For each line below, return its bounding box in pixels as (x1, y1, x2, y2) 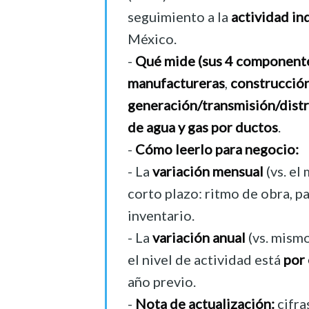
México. (128, 30, 177, 48)
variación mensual (152, 163, 263, 180)
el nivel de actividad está (128, 251, 283, 268)
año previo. (128, 273, 196, 290)
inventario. (128, 207, 195, 224)
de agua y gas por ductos (128, 119, 278, 136)
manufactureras (128, 74, 225, 92)
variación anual (152, 229, 246, 246)
